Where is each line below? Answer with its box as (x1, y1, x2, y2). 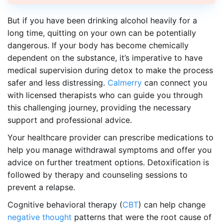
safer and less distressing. (7, 77, 108, 88)
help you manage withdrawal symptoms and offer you (7, 144, 212, 155)
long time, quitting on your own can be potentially (7, 27, 196, 38)
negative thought (7, 212, 72, 222)
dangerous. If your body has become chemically (7, 40, 189, 50)
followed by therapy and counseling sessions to (7, 169, 188, 180)
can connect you (142, 77, 207, 88)
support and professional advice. (7, 114, 132, 125)
